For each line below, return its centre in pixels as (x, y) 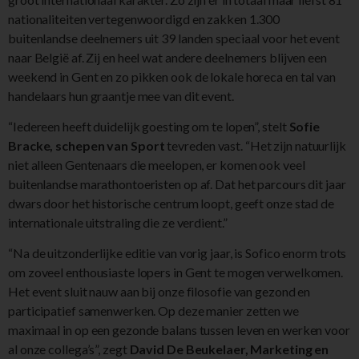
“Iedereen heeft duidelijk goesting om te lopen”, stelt (149, 126)
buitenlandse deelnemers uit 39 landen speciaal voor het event (174, 38)
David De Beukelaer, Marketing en (229, 349)
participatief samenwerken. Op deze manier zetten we (153, 311)
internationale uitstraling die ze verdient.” (118, 222)
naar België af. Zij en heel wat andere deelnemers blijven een (167, 57)
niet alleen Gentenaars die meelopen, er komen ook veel (157, 164)
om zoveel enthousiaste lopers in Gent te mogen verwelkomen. (176, 272)
